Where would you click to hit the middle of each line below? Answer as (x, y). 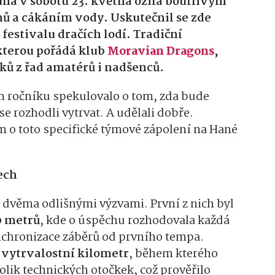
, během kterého (173, 254)
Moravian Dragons (161, 51)
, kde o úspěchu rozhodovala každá (135, 221)
